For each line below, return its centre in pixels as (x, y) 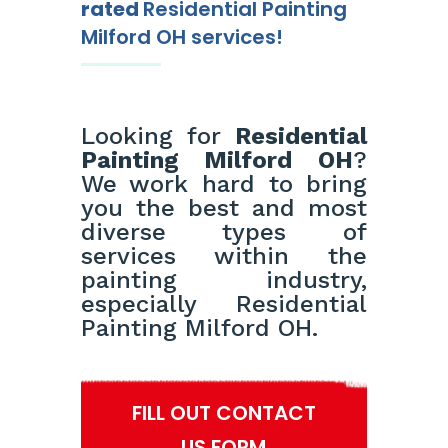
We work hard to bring (224, 184)
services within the (224, 256)
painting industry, (224, 280)
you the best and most (224, 208)
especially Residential (224, 304)
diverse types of (224, 232)
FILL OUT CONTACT (223, 413)
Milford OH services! (181, 37)
